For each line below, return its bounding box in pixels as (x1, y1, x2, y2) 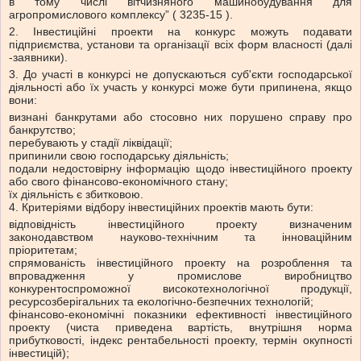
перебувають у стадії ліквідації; (9, 136, 172, 150)
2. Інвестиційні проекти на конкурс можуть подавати (9, 25, 352, 39)
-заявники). (9, 51, 68, 64)
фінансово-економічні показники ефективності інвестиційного (9, 308, 352, 322)
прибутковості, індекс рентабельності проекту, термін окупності (9, 334, 352, 347)
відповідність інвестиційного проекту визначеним (9, 218, 352, 231)
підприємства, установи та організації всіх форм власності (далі (9, 38, 352, 52)
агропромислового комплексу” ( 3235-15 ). (9, 8, 233, 22)
